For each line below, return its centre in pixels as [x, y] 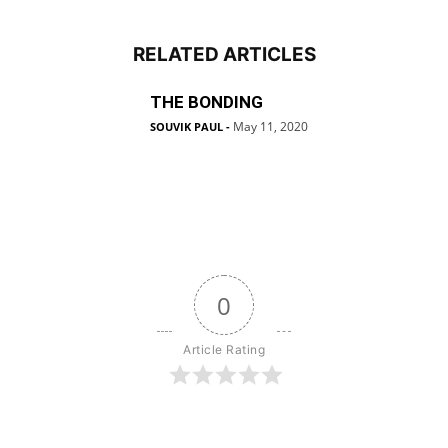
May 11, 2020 [270, 126]
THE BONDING [206, 102]
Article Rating [224, 349]
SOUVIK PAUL [186, 126]
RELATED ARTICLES [224, 54]
